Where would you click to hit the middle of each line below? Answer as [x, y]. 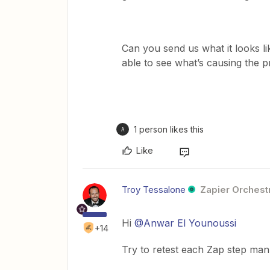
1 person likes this [169, 130]
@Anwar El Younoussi [185, 223]
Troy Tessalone [154, 190]
